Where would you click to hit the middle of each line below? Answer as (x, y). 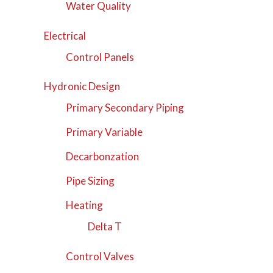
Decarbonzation (103, 157)
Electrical (65, 35)
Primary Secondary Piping (125, 108)
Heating (85, 205)
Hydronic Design (82, 87)
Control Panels (100, 57)
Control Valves (100, 256)
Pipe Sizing (90, 181)
